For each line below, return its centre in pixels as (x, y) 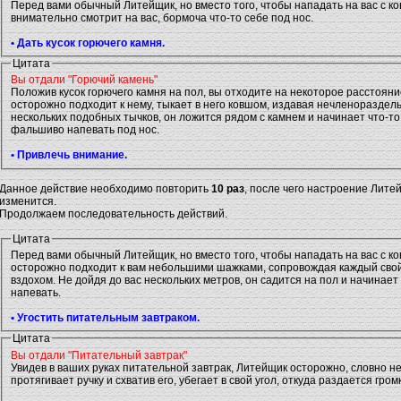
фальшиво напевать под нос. (85, 130)
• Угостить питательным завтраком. (105, 317)
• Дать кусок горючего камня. (88, 43)
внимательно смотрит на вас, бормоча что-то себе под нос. (162, 17)
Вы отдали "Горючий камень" (84, 80)
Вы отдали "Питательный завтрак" (99, 355)
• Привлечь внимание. (69, 155)
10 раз (228, 188)
